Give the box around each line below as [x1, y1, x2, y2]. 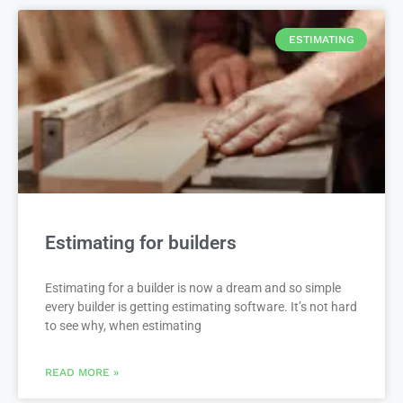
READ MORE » [45, 365, 119, 379]
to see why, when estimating [45, 318, 201, 333]
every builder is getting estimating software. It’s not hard [45, 299, 357, 314]
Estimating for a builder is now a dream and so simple [45, 280, 341, 295]
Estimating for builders [45, 231, 237, 254]
